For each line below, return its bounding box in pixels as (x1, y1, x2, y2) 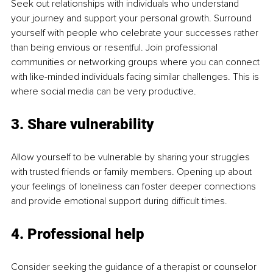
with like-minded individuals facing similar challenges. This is (11, 71, 261, 83)
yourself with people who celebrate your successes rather (11, 27, 261, 40)
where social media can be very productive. (11, 85, 196, 98)
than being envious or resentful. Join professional (11, 41, 220, 54)
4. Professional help (11, 225, 144, 243)
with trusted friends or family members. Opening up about (11, 166, 254, 179)
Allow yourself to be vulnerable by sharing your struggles (11, 151, 252, 164)
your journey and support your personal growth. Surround (11, 12, 254, 25)
